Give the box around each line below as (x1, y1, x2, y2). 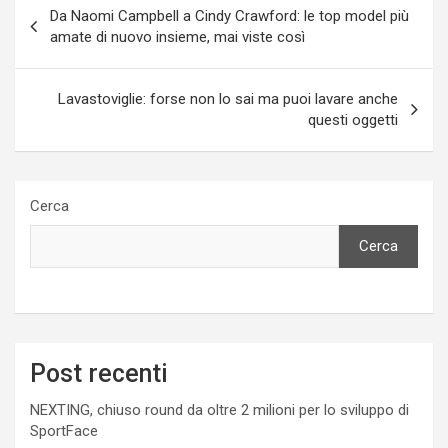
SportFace (30, 422, 98, 441)
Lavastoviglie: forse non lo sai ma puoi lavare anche (58, 90, 398, 109)
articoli (14, 18, 96, 48)
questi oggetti (308, 111, 398, 130)
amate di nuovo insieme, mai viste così (50, 28, 305, 47)
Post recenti (30, 359, 168, 389)
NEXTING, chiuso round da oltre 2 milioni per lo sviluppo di (30, 401, 409, 420)
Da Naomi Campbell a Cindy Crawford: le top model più (50, 7, 409, 26)
